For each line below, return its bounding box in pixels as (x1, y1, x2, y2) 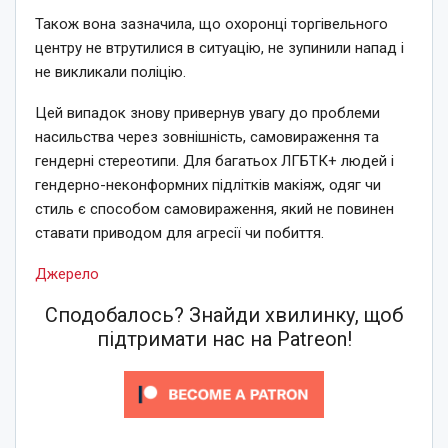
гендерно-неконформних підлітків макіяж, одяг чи (35, 175, 381, 194)
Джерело (35, 264, 99, 283)
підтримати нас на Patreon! (96, 326, 352, 351)
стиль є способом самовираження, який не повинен (35, 199, 394, 218)
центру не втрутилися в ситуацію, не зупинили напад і (35, 38, 404, 57)
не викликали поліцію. (35, 62, 186, 81)
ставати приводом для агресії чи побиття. (35, 223, 324, 242)
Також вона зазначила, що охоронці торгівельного (35, 14, 388, 33)
